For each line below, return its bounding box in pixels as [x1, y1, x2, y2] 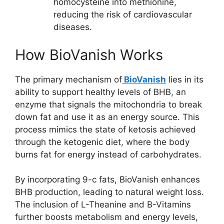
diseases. [53, 22, 92, 32]
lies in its [166, 74, 203, 84]
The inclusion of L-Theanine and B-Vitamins [15, 199, 191, 210]
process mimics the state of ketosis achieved [15, 124, 196, 134]
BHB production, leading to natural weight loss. [15, 187, 204, 197]
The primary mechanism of [15, 74, 122, 84]
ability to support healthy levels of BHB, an [15, 86, 186, 97]
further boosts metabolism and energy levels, [15, 212, 198, 222]
